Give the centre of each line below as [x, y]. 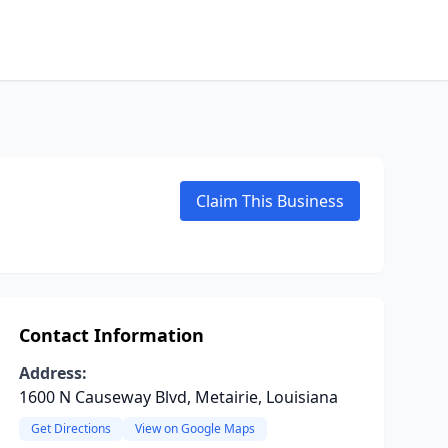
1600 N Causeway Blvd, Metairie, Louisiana [178, 397]
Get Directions [70, 428]
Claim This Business [270, 201]
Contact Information [111, 335]
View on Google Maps [194, 428]
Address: [52, 373]
